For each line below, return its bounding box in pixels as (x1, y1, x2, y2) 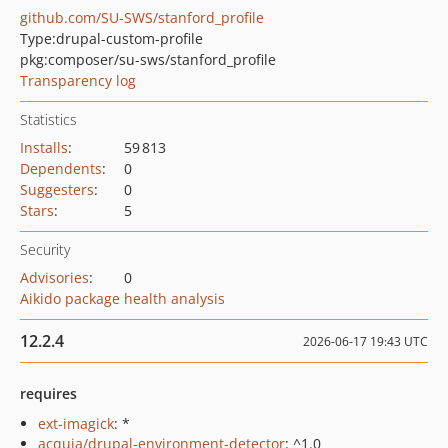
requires (20, 384, 77, 403)
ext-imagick (38, 414, 114, 433)
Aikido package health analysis (20, 289, 225, 308)
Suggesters (20, 180, 94, 199)
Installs (20, 138, 68, 157)
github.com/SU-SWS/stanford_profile (20, 8, 264, 27)
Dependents (20, 159, 102, 178)
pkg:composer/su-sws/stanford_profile (20, 50, 276, 69)
